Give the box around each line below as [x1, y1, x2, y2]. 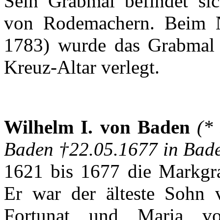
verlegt [101, 56, 155, 78]
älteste [106, 183, 155, 204]
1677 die [73, 161, 159, 182]
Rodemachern [43, 12, 150, 34]
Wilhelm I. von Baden [4, 116, 197, 138]
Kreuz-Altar [4, 56, 96, 78]
